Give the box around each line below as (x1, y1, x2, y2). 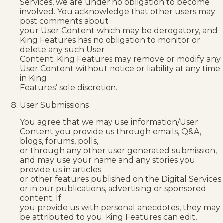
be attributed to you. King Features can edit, (20, 212, 197, 222)
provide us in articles (20, 164, 101, 174)
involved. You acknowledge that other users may (20, 6, 215, 16)
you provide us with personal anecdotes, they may (20, 202, 220, 212)
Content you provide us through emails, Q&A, (20, 126, 201, 136)
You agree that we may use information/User (20, 117, 198, 127)
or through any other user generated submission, (20, 145, 217, 155)
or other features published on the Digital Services (20, 174, 221, 184)
